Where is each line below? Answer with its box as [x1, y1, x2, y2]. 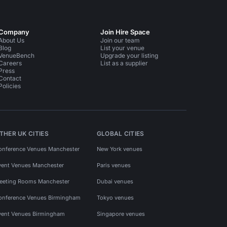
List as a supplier [100, 59, 148, 67]
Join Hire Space [100, 28, 150, 36]
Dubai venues [96, 177, 133, 185]
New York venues [96, 145, 142, 153]
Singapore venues [96, 210, 145, 217]
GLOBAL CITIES [96, 130, 144, 137]
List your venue [100, 44, 145, 52]
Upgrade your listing [100, 52, 159, 59]
